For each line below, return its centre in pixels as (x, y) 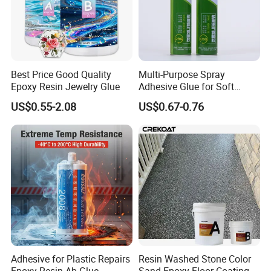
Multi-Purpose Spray (181, 74)
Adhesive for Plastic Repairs (71, 259)
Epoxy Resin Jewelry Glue (66, 86)
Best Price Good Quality (61, 74)
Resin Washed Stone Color (194, 259)
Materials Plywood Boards (194, 98)
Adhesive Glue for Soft (186, 86)
